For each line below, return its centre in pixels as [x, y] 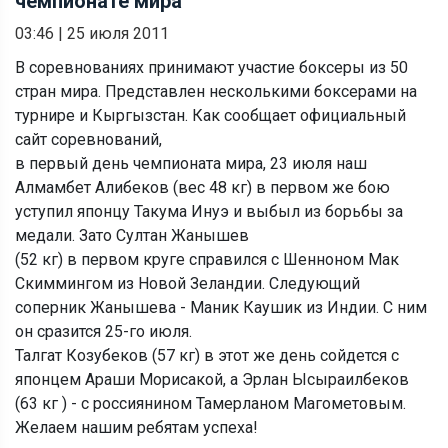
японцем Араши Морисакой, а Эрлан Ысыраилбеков [212, 379]
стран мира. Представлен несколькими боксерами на [216, 91]
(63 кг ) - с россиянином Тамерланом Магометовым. [210, 403]
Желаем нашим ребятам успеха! [136, 427]
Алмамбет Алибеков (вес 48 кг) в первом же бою [202, 187]
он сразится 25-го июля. [103, 331]
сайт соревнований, [88, 139]
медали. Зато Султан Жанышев [132, 235]
